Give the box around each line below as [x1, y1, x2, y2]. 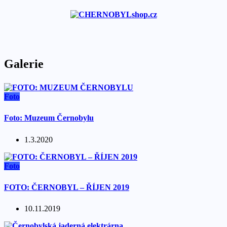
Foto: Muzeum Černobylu [4, 113, 94, 123]
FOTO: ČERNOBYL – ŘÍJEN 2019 [4, 182, 129, 192]
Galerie [4, 57, 44, 71]
